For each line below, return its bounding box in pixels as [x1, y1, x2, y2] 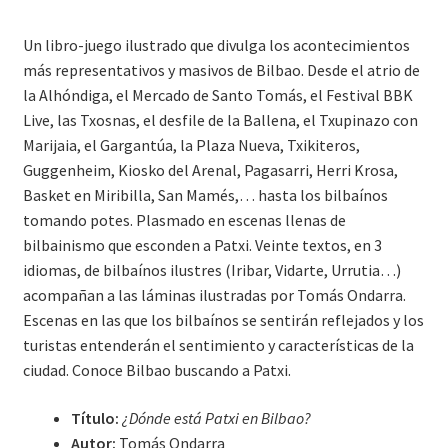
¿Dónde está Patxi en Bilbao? [121, 407, 311, 428]
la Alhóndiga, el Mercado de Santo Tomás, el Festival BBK [22, 85, 413, 106]
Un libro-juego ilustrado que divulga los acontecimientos [22, 35, 410, 56]
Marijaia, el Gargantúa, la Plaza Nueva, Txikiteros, [22, 135, 360, 156]
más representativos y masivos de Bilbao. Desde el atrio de [22, 60, 420, 81]
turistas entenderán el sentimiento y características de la [22, 335, 414, 356]
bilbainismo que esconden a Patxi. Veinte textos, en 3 [22, 235, 382, 256]
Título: [70, 407, 119, 428]
